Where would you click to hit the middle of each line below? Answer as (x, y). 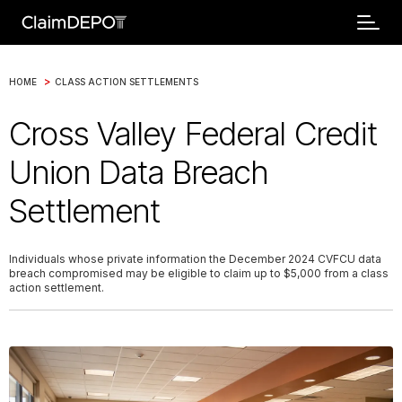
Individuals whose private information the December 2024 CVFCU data (195, 259)
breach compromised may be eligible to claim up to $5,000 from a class (199, 273)
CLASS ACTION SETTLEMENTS (127, 81)
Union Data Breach (139, 172)
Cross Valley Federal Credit (193, 134)
